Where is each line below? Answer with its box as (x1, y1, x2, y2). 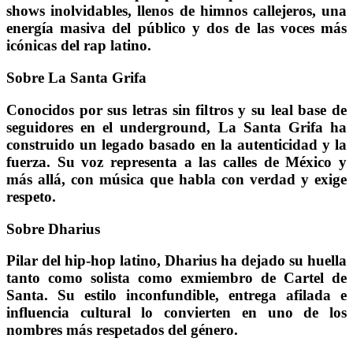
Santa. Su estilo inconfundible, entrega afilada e (6, 287, 347, 304)
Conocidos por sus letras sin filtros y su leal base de (6, 101, 347, 118)
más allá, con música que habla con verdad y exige (6, 170, 347, 188)
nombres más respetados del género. (6, 321, 238, 339)
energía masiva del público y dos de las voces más (6, 20, 347, 37)
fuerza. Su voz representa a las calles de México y (6, 153, 347, 170)
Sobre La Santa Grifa (6, 69, 147, 87)
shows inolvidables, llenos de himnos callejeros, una (6, 2, 347, 20)
